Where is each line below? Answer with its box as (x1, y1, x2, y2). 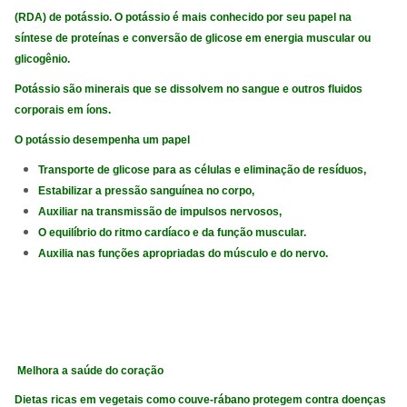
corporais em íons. (15, 104, 112, 117)
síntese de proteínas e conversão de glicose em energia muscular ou (15, 32, 372, 45)
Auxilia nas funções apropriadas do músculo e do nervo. (38, 246, 329, 260)
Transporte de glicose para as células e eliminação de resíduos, (38, 163, 367, 176)
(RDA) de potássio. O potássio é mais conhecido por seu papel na (15, 11, 352, 25)
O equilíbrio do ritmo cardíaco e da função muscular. (38, 225, 307, 239)
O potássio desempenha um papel (15, 133, 191, 146)
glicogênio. (15, 53, 71, 66)
